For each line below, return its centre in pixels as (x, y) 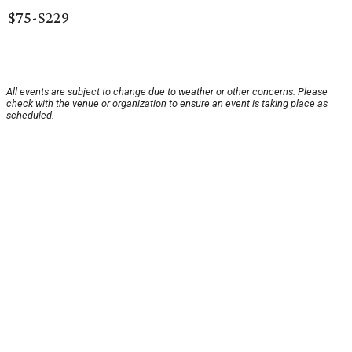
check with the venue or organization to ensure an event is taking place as (167, 104)
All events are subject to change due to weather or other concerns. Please (167, 92)
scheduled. (30, 115)
